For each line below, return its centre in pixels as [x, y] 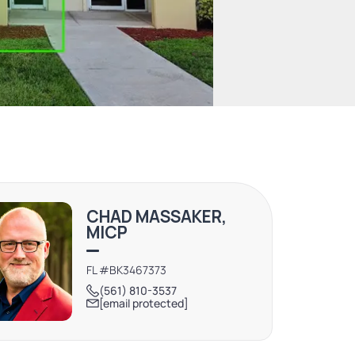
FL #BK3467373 [126, 270]
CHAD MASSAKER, [156, 216]
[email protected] [143, 303]
